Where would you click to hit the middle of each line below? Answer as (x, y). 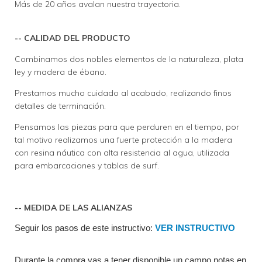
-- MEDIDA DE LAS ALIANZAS (73, 208)
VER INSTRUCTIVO (195, 228)
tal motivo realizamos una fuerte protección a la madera (123, 140)
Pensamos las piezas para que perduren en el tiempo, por (127, 127)
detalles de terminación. (60, 106)
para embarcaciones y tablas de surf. (87, 166)
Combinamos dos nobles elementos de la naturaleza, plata (129, 59)
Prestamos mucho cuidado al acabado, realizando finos (123, 93)
